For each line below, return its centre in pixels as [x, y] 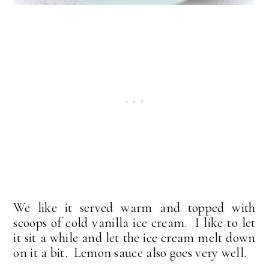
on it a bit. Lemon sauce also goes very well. [130, 253]
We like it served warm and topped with [134, 208]
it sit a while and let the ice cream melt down [134, 238]
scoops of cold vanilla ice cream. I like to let [134, 223]
